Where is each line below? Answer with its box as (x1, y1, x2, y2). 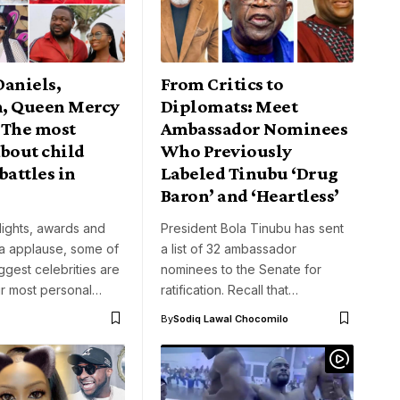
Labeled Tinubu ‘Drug (161, 162, 338, 184)
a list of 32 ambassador (161, 240, 296, 256)
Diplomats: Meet (161, 95, 298, 117)
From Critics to (161, 72, 284, 95)
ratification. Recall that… (161, 281, 298, 297)
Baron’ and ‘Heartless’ (161, 184, 339, 206)
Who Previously (161, 139, 292, 162)
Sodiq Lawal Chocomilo (173, 312, 288, 325)
